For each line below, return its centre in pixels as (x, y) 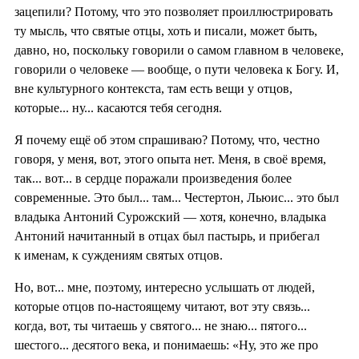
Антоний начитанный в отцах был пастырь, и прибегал (167, 236)
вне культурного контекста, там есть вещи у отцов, (153, 88)
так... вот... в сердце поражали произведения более (153, 178)
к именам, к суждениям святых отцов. (119, 255)
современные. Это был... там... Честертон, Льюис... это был (177, 197)
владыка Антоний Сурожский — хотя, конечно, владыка (170, 216)
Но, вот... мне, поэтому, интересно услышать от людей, (165, 287)
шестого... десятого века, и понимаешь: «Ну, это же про (166, 345)
